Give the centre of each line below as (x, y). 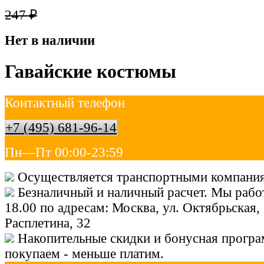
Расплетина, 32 (48, 223)
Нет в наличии (50, 40)
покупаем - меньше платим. (84, 253)
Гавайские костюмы (90, 72)
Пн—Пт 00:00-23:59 (64, 152)
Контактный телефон (65, 103)
